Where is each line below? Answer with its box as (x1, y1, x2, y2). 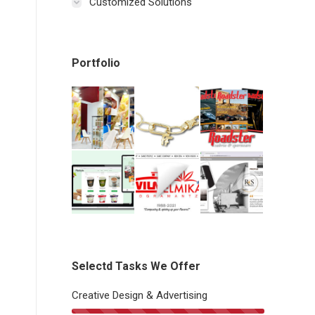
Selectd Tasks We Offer (72, 259, 200, 273)
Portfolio (72, 56, 120, 70)
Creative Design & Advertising (72, 288, 207, 302)
